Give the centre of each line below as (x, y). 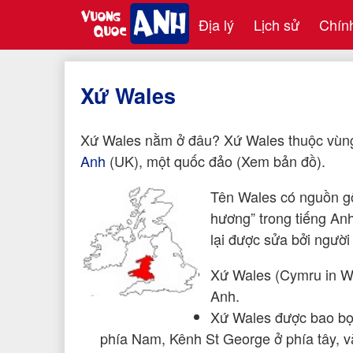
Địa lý (216, 24)
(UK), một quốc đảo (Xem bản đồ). (216, 160)
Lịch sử (277, 24)
